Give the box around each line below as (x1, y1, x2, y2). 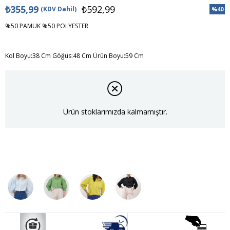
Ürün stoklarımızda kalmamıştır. (63, 107, 167, 117)
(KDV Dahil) (41, 5, 76, 13)
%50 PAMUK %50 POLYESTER (5, 22, 88, 30)
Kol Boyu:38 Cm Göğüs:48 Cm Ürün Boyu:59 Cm (5, 51, 144, 60)
